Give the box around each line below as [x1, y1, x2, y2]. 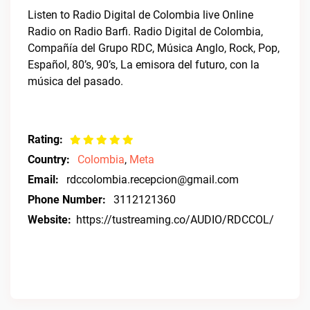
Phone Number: [28, 193, 106, 206]
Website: [28, 213, 71, 226]
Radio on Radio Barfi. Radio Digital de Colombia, [28, 25, 263, 38]
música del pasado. [28, 75, 123, 88]
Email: [28, 173, 59, 186]
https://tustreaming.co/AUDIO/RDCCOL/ [76, 213, 274, 226]
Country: [28, 153, 70, 166]
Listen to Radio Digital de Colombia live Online [28, 8, 253, 21]
